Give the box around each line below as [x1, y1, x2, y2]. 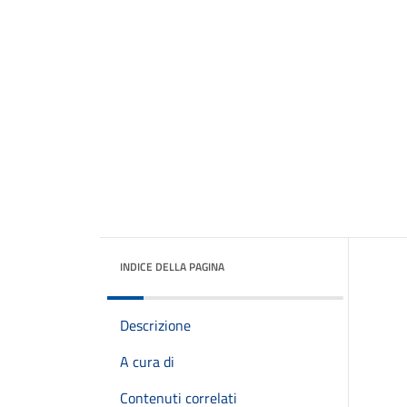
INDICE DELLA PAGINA [120, 258, 224, 275]
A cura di [120, 351, 174, 372]
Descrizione [120, 314, 191, 336]
